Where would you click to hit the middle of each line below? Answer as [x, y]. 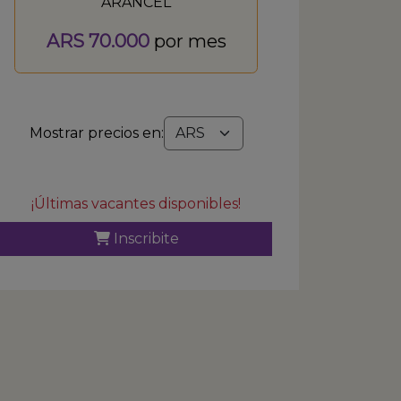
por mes [188, 41]
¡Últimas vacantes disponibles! [136, 204]
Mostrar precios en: [96, 133]
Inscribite [144, 239]
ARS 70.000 [98, 41]
